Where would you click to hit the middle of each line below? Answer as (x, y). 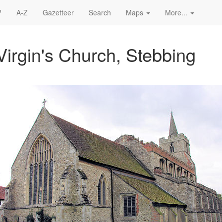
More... (177, 12)
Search (100, 12)
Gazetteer (58, 12)
